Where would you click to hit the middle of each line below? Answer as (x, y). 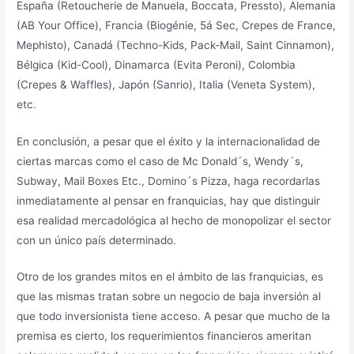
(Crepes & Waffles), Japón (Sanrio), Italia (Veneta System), (166, 84)
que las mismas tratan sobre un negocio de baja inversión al (169, 297)
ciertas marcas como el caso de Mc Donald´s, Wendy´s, (160, 161)
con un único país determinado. (97, 240)
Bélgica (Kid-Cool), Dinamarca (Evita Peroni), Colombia (156, 64)
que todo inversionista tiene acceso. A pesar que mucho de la (174, 316)
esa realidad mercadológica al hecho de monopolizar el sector (174, 220)
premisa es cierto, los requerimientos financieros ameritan (164, 336)
